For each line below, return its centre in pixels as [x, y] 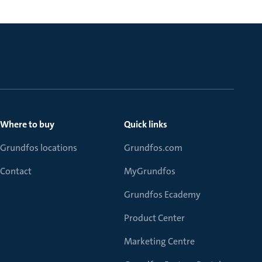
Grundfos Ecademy [162, 194]
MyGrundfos [150, 171]
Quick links [146, 124]
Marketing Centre [159, 241]
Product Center [154, 218]
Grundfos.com [153, 148]
